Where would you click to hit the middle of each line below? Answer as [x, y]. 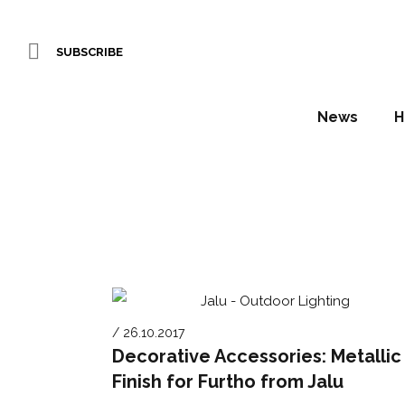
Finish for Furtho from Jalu [228, 381]
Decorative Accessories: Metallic [257, 356]
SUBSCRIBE [89, 52]
